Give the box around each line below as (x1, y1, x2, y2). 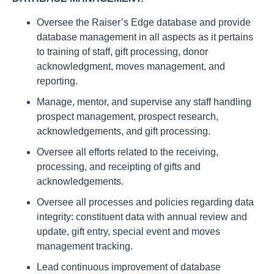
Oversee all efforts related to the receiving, (37, 147, 218, 157)
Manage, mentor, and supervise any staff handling (37, 97, 251, 107)
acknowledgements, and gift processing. (37, 126, 210, 136)
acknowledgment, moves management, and (37, 61, 225, 72)
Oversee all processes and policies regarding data (37, 197, 254, 207)
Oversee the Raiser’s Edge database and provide (37, 17, 251, 28)
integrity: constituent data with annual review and (37, 212, 247, 222)
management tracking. (37, 241, 133, 251)
